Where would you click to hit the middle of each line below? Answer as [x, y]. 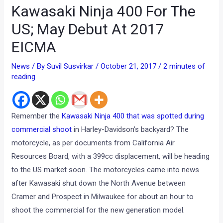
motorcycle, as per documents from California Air [93, 143]
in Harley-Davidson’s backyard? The [130, 129]
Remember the [37, 116]
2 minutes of [184, 66]
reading [24, 76]
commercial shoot [42, 129]
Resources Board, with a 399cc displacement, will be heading [111, 156]
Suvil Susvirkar [71, 66]
